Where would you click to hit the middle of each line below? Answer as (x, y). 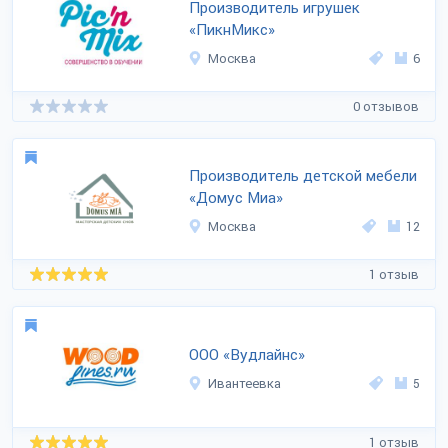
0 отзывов (386, 106)
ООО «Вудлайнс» (247, 355)
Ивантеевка (244, 383)
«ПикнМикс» (232, 30)
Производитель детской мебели (303, 176)
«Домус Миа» (236, 198)
